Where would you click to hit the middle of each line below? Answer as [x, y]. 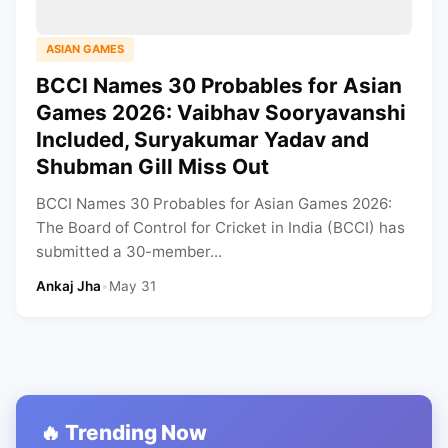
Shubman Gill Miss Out [152, 167]
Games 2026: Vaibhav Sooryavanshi [221, 113]
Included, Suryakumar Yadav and [202, 140]
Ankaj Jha [68, 286]
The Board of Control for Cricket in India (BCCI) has [220, 228]
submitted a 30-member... [129, 252]
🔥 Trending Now [123, 433]
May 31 [132, 286]
